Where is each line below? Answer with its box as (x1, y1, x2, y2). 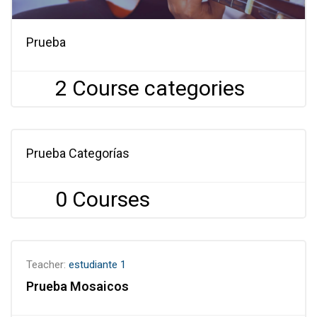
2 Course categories (55, 76, 245, 100)
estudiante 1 (69, 258, 126, 271)
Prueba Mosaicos (26, 279, 129, 294)
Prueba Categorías (26, 146, 129, 161)
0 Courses (55, 187, 150, 212)
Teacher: (26, 258, 69, 271)
